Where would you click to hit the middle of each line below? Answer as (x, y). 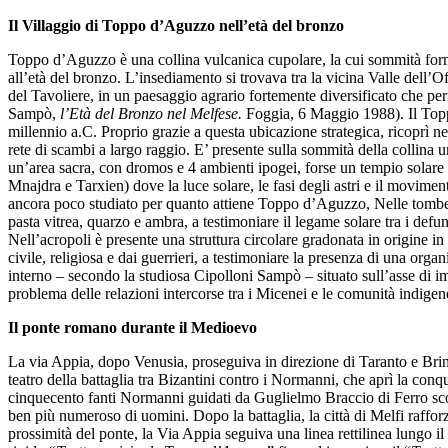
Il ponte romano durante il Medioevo (132, 327)
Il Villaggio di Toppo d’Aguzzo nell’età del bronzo (176, 25)
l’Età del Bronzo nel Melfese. (153, 113)
